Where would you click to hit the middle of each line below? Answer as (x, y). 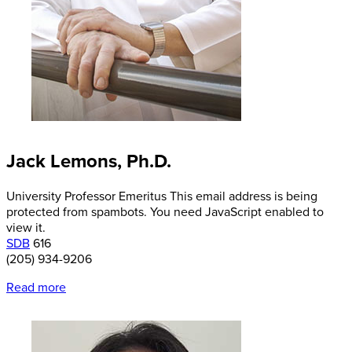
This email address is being (244, 196)
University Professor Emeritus (86, 196)
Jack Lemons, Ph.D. (89, 161)
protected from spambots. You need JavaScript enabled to (165, 212)
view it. (26, 227)
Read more (36, 287)
